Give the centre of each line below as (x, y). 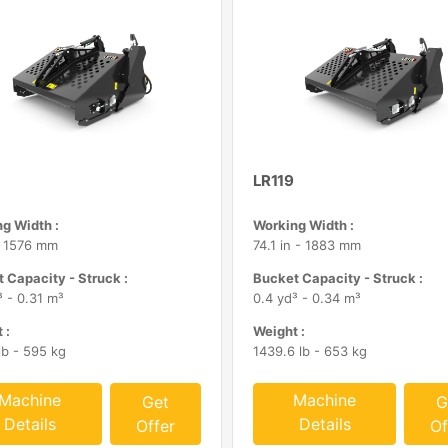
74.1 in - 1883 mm (306, 245)
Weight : (278, 331)
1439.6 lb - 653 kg (309, 351)
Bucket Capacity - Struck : (337, 278)
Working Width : (303, 225)
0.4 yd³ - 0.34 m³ (306, 298)
